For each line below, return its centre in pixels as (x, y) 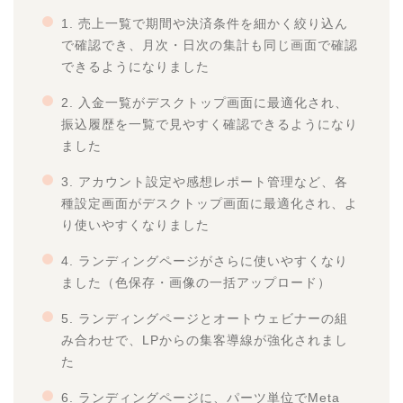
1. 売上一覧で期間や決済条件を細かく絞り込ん (204, 24)
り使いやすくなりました (135, 225)
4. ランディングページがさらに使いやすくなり (204, 261)
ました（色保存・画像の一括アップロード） (196, 283)
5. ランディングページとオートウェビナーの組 (204, 319)
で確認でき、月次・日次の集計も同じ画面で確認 (209, 45)
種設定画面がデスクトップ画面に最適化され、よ (209, 204)
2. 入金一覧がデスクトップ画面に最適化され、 (204, 103)
